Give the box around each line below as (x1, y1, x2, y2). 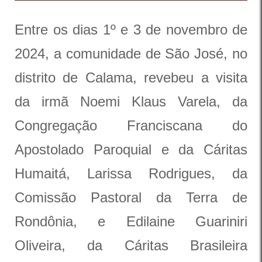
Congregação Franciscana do (15, 118, 247, 133)
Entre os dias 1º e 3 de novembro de (15, 22, 247, 37)
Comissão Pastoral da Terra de (15, 189, 247, 205)
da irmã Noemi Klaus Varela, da (15, 94, 247, 109)
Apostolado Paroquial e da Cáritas (15, 142, 247, 157)
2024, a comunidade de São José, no (15, 46, 247, 61)
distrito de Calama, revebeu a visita (15, 70, 247, 85)
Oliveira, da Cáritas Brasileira (15, 237, 247, 253)
